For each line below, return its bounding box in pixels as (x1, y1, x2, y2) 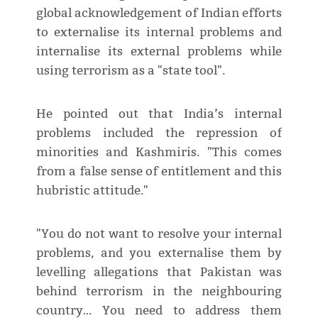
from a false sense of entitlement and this (35, 163, 283, 179)
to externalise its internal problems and (35, 24, 283, 40)
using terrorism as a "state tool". (35, 62, 225, 78)
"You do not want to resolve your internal (35, 226, 283, 241)
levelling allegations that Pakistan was (35, 264, 283, 280)
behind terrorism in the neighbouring (35, 283, 283, 299)
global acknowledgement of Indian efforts (35, 5, 283, 21)
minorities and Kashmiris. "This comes (35, 144, 283, 160)
